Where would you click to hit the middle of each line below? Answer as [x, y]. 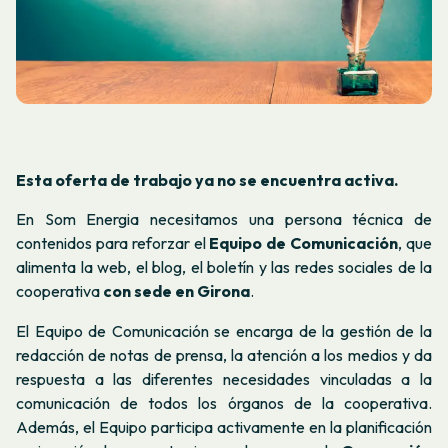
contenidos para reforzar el [113, 243]
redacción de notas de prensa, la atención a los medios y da [224, 354]
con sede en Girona [176, 291]
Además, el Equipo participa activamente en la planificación [224, 426]
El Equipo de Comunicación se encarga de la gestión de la [224, 330]
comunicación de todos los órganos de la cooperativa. [224, 402]
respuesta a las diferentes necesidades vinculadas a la [224, 378]
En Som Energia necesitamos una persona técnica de [224, 219]
